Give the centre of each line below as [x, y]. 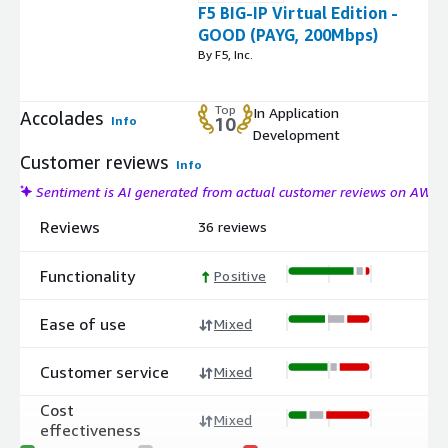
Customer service [104, 371]
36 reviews [232, 227]
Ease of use [83, 323]
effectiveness [90, 429]
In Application [296, 113]
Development [296, 135]
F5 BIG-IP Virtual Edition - [298, 13]
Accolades [61, 118]
